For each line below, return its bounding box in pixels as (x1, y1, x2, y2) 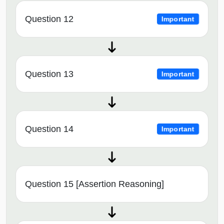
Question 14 (25, 124, 73, 134)
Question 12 (25, 14, 73, 24)
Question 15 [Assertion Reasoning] (25, 179, 164, 189)
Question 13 (25, 69, 73, 79)
